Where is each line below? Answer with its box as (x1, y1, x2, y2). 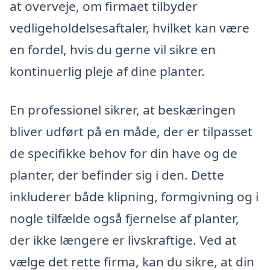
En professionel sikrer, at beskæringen (10, 101, 236, 118)
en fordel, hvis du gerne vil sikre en (10, 41, 216, 58)
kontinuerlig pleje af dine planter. (10, 63, 205, 80)
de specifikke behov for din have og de (10, 144, 237, 162)
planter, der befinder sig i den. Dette (10, 166, 224, 183)
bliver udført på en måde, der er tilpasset (10, 122, 253, 140)
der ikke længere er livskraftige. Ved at (10, 231, 237, 248)
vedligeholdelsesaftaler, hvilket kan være (10, 19, 250, 37)
